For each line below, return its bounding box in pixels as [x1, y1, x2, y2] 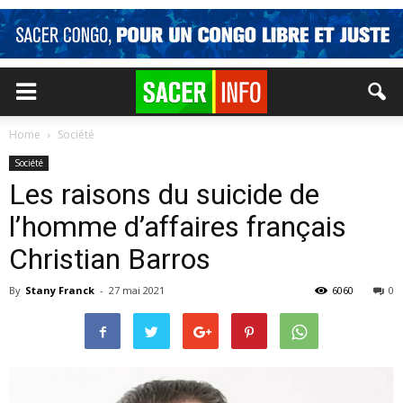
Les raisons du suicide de [9, 177, 319, 211]
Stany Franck [25, 283, 94, 297]
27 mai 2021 [109, 283, 165, 297]
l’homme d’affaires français [9, 210, 346, 244]
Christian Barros [9, 242, 210, 276]
